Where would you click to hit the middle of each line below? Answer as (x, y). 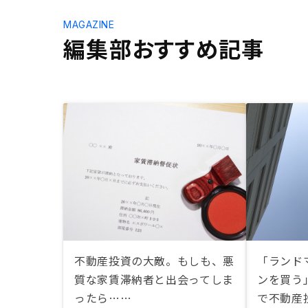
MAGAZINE (89, 24)
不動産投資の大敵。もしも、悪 (154, 261)
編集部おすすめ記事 (164, 48)
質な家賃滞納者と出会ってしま (154, 279)
